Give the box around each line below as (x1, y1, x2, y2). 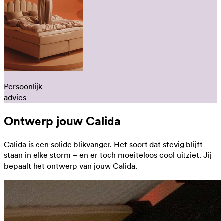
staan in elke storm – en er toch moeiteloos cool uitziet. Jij (4, 150, 212, 160)
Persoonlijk (4, 81, 42, 91)
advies (4, 92, 26, 102)
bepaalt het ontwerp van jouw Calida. (4, 161, 137, 171)
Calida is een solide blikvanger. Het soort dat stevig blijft (4, 139, 203, 149)
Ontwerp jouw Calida (4, 113, 121, 128)
